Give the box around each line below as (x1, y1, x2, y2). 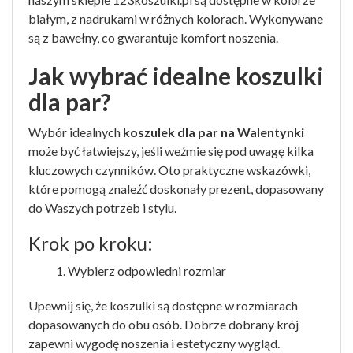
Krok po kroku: (28, 232, 153, 255)
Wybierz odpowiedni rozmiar (68, 263, 226, 278)
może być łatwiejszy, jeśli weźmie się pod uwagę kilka (28, 143, 314, 158)
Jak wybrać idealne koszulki (28, 61, 324, 90)
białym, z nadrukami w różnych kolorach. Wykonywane (28, 11, 323, 26)
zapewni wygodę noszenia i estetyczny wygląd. (28, 336, 280, 351)
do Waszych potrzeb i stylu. (28, 200, 176, 215)
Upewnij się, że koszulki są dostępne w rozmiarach (28, 298, 298, 313)
